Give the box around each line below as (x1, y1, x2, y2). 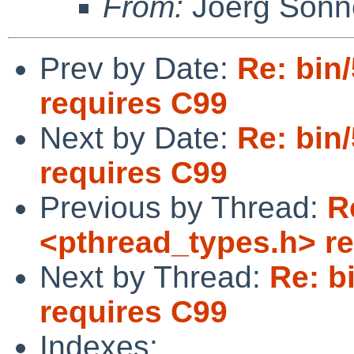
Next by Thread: (40, 259, 269, 294)
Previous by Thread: (40, 190, 327, 224)
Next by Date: (40, 120, 237, 155)
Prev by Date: (40, 51, 237, 85)
